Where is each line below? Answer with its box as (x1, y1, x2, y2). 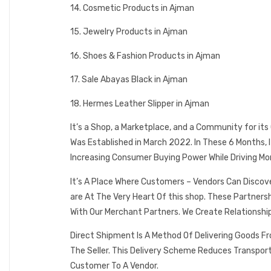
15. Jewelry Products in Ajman (70, 27, 188, 38)
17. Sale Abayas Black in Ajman (70, 74, 188, 85)
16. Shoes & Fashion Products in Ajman (70, 50, 220, 61)
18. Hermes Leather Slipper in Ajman (70, 98, 209, 109)
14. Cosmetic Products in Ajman (70, 2, 194, 13)
